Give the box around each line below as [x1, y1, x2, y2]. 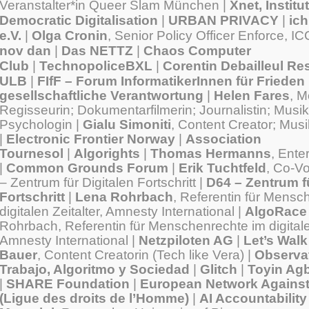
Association [186, 132, 261, 146]
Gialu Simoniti [83, 117, 171, 132]
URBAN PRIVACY [168, 13, 279, 28]
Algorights [74, 146, 140, 161]
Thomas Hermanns [147, 146, 271, 161]
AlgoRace [241, 204, 307, 219]
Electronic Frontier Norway [6, 132, 175, 146]
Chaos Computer [143, 43, 251, 58]
